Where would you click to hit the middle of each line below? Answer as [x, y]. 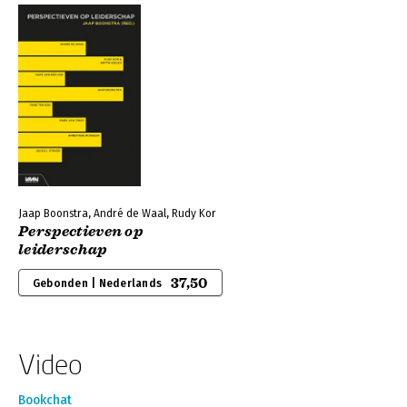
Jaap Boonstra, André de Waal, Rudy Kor [117, 213]
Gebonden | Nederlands [98, 283]
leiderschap [63, 250]
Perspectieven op [81, 232]
